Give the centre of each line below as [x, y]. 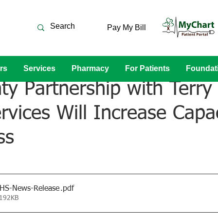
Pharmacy [90, 68]
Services [39, 68]
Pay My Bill [126, 27]
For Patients [147, 68]
